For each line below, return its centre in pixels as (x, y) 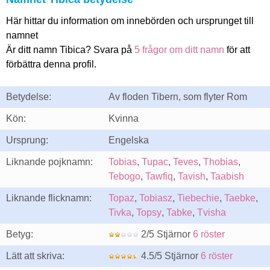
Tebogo (124, 176)
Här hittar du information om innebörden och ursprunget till (130, 21)
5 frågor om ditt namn (179, 50)
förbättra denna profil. (51, 64)
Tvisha (212, 212)
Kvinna (124, 118)
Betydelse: (29, 97)
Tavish (192, 176)
